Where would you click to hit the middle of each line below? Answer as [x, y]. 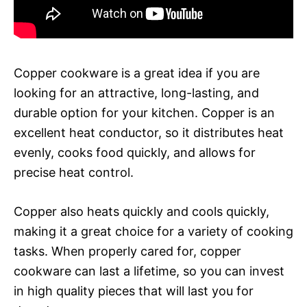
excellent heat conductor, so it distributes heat [149, 132]
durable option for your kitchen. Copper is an [144, 112]
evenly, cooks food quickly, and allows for [135, 152]
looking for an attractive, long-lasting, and [136, 93]
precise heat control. [74, 172]
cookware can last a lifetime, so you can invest [149, 271]
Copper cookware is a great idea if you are [137, 73]
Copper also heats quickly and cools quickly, [142, 211]
